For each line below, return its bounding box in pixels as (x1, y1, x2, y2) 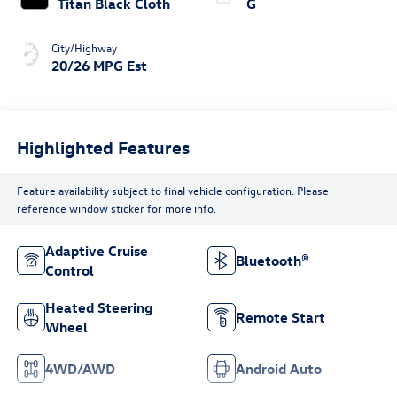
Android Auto (236, 360, 322, 378)
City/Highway (51, 40, 117, 56)
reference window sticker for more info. (16, 199, 216, 215)
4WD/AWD (44, 360, 115, 378)
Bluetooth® (236, 252, 309, 270)
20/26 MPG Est (51, 57, 147, 75)
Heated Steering (44, 299, 152, 317)
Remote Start (236, 308, 325, 327)
